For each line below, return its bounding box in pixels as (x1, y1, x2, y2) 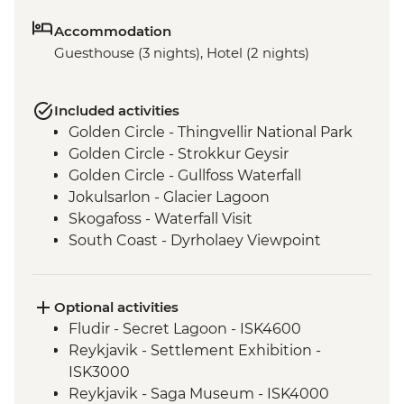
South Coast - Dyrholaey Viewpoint (69, 232, 321, 250)
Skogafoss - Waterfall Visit (69, 210, 252, 228)
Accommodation (54, 23, 171, 41)
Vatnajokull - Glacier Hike (69, 253, 247, 271)
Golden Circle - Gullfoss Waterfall (69, 167, 301, 185)
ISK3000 (69, 363, 130, 381)
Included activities (54, 102, 179, 120)
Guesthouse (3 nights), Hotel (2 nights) (54, 44, 309, 62)
